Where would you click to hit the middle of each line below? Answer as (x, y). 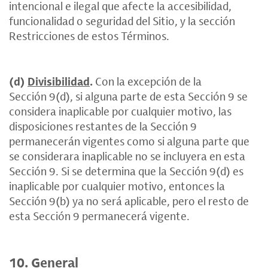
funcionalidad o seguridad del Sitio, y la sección (122, 21)
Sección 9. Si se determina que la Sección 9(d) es (126, 171)
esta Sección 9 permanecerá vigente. (99, 216)
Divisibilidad (59, 81)
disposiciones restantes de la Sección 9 (103, 126)
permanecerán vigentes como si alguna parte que (129, 141)
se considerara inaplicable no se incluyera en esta (127, 156)
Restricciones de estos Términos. (89, 36)
